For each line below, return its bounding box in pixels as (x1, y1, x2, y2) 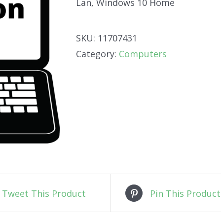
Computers (119, 48, 167, 60)
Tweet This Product (2, 187, 86, 199)
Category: (76, 48, 119, 60)
